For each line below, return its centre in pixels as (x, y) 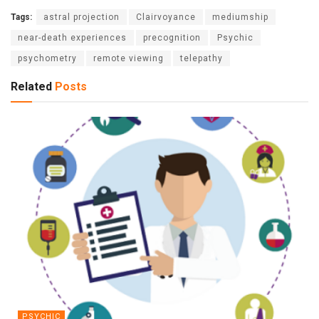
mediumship (240, 17)
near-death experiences (72, 37)
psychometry (47, 58)
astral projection (82, 17)
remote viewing (129, 58)
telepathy (202, 58)
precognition (172, 37)
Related (31, 86)
